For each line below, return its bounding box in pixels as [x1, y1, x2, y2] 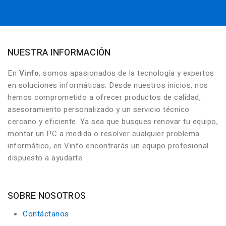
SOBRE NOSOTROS [8, 189, 86, 203]
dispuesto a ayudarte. [8, 152, 84, 163]
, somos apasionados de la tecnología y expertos [39, 67, 214, 79]
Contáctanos [23, 208, 69, 219]
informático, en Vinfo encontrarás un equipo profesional [8, 140, 209, 151]
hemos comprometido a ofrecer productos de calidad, [8, 91, 201, 103]
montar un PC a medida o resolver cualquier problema [8, 128, 200, 139]
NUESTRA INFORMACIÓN [8, 45, 111, 60]
